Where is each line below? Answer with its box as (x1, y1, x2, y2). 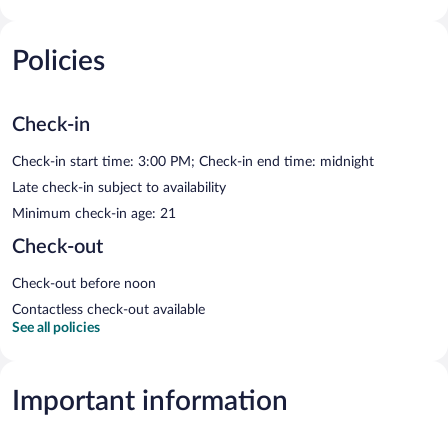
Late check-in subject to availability (12, 180, 226, 195)
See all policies (12, 320, 100, 335)
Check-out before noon (12, 276, 156, 291)
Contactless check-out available (12, 302, 205, 317)
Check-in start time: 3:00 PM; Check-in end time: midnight (12, 154, 374, 169)
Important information (12, 386, 288, 415)
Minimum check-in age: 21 (12, 206, 176, 221)
